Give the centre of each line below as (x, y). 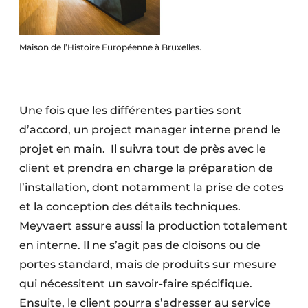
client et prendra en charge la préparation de (146, 168)
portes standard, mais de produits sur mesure (148, 265)
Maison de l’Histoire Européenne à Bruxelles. (110, 47)
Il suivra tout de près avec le (188, 149)
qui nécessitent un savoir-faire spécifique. (136, 284)
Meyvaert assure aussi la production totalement (153, 226)
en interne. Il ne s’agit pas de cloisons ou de (140, 245)
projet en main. (62, 149)
